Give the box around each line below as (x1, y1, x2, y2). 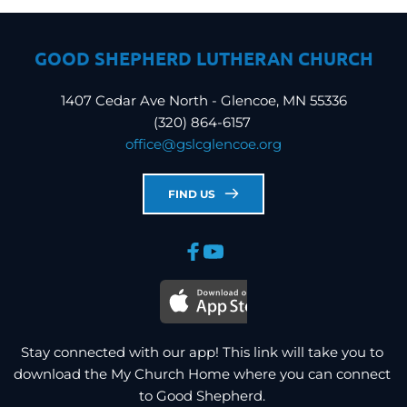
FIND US (168, 186, 215, 201)
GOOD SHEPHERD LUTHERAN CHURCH (34, 45, 373, 70)
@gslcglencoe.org (162, 134, 282, 153)
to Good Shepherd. (138, 386, 269, 404)
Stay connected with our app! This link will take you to (20, 342, 383, 361)
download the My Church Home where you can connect (14, 364, 391, 382)
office (125, 134, 162, 153)
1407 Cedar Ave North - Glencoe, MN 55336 (60, 91, 347, 109)
